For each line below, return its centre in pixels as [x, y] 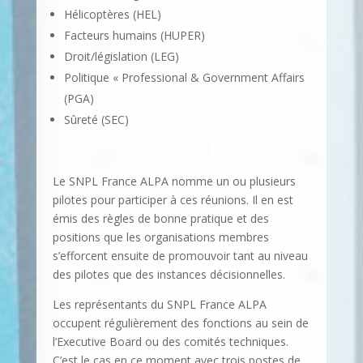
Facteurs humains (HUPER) [134, 35]
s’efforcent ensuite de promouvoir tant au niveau [180, 256]
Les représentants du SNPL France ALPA [159, 304]
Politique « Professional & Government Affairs [184, 77]
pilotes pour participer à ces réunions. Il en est [173, 200]
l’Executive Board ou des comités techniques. [170, 342]
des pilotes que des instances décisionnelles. [169, 274]
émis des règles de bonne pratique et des [160, 218]
